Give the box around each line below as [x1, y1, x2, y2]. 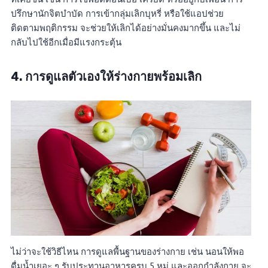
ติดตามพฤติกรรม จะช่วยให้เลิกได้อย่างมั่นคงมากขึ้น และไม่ [11, 22, 240, 33]
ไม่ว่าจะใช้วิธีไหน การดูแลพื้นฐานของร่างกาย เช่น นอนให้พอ [11, 245, 244, 257]
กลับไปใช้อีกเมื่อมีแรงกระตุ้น [11, 36, 121, 48]
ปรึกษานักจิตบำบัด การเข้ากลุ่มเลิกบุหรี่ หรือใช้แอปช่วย [11, 7, 224, 19]
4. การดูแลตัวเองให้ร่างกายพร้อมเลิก [11, 69, 202, 84]
